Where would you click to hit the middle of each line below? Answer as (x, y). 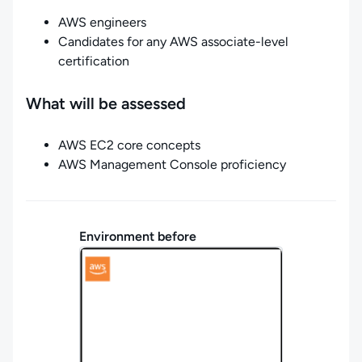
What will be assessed (106, 103)
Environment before (138, 236)
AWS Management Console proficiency (172, 164)
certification (94, 61)
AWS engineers (102, 22)
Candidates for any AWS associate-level (173, 42)
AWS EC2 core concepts (129, 145)
